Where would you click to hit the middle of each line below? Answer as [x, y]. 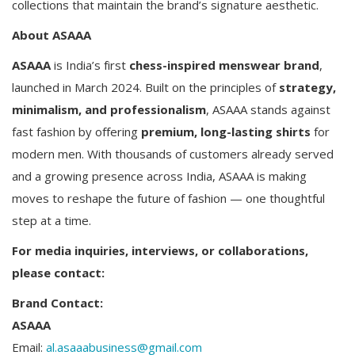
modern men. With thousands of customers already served [173, 153]
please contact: [58, 272]
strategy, [307, 87]
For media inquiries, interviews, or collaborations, [160, 250]
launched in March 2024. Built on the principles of [145, 87]
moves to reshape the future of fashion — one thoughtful [168, 198]
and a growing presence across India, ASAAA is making [159, 176]
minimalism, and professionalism [109, 109]
